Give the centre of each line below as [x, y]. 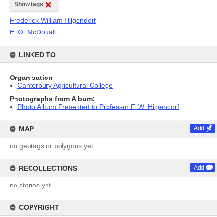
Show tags [29, 4]
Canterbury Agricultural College [65, 85]
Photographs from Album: [52, 99]
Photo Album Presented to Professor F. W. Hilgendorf [98, 107]
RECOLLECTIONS [48, 168]
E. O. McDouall [33, 32]
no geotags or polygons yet [51, 146]
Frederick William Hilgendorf [53, 20]
